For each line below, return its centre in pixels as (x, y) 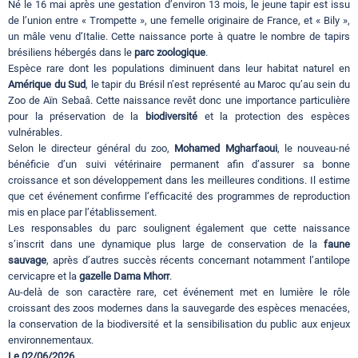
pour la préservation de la (77, 117)
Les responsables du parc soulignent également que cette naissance (179, 229)
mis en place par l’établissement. (82, 213)
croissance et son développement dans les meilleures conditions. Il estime (179, 181)
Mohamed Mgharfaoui (226, 149)
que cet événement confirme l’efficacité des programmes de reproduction (179, 197)
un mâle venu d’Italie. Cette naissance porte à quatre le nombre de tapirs (179, 37)
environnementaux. (51, 340)
